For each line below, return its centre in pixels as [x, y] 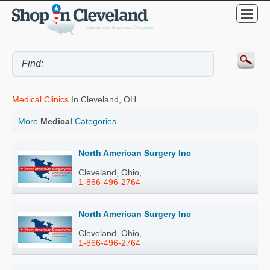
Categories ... [99, 121]
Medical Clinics [40, 99]
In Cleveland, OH [102, 99]
